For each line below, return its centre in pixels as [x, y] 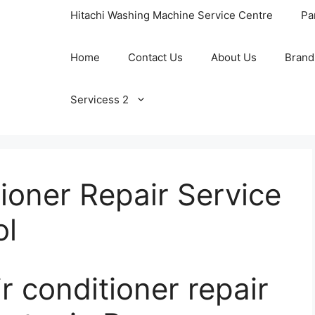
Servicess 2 [99, 99]
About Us [234, 57]
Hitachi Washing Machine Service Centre [172, 15]
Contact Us [155, 57]
